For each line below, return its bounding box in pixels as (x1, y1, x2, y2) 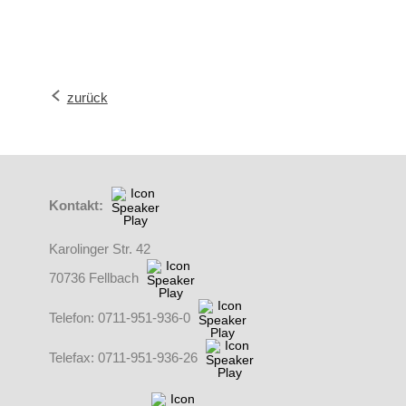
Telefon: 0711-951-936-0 (48, 311, 194, 326)
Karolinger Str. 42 (48, 242, 150, 257)
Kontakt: (48, 198, 107, 214)
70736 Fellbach (48, 271, 142, 286)
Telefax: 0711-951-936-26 (48, 351, 201, 366)
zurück (66, 90, 108, 106)
